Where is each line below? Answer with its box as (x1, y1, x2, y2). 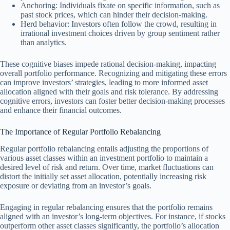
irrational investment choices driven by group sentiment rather (21, 29, 220, 38)
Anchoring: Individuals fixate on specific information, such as (21, 1, 220, 10)
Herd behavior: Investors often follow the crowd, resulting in (21, 20, 217, 29)
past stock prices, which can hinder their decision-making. (21, 10, 207, 20)
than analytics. (21, 38, 67, 47)
